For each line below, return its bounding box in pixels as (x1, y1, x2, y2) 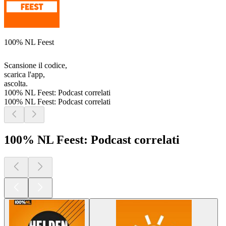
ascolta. (4, 79, 28, 88)
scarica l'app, (4, 70, 45, 79)
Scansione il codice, (4, 61, 67, 70)
